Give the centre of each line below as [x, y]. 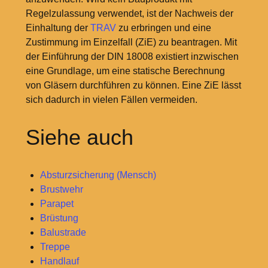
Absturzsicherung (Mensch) [98, 175]
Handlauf [59, 261]
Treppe [55, 246]
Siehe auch [79, 137]
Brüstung [59, 218]
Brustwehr [61, 189]
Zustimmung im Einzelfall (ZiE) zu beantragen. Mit [131, 42]
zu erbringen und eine [163, 28]
